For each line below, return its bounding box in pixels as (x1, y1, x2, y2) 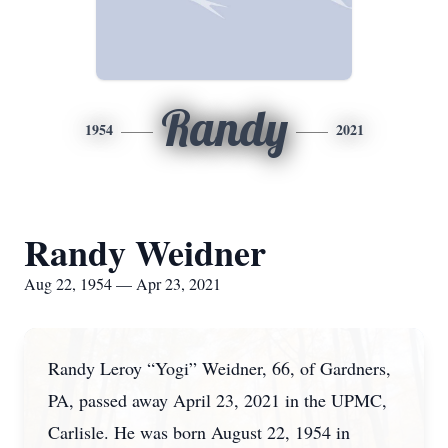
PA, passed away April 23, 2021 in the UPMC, (48, 388, 387, 412)
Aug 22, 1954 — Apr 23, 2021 (24, 273, 221, 294)
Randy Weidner (24, 226, 266, 278)
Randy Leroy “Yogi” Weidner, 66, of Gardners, (48, 356, 391, 380)
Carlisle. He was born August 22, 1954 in (48, 420, 350, 444)
